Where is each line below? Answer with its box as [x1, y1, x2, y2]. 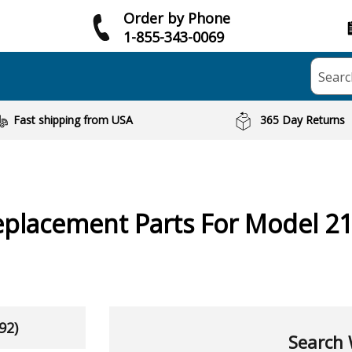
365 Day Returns [260, 112, 346, 127]
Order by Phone [123, 8, 230, 27]
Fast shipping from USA [13, 112, 133, 127]
